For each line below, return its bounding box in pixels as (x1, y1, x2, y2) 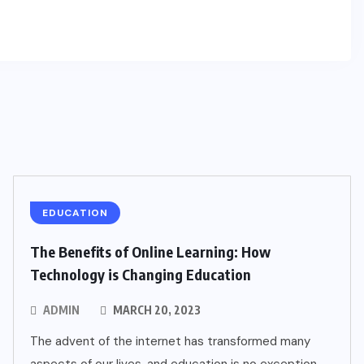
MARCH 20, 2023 (110, 303, 201, 317)
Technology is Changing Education (30, 265, 251, 284)
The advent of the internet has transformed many (30, 333, 310, 349)
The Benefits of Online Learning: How (30, 242, 271, 261)
